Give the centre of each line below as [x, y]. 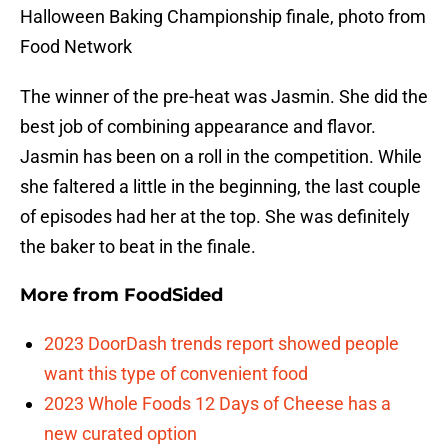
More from [72, 295]
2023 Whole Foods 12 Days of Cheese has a [217, 404]
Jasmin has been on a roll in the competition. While [221, 157]
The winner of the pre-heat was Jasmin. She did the [224, 97]
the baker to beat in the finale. [138, 247]
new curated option [120, 434]
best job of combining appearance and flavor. [198, 127]
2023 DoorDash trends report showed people [221, 344]
